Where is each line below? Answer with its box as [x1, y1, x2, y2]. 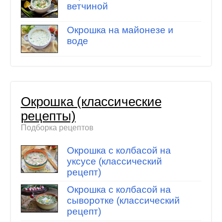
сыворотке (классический [66, 195, 180, 206]
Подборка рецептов [20, 123, 94, 132]
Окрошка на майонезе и [66, 25, 173, 36]
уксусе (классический [66, 156, 162, 166]
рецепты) [20, 109, 76, 123]
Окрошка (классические [20, 95, 162, 109]
